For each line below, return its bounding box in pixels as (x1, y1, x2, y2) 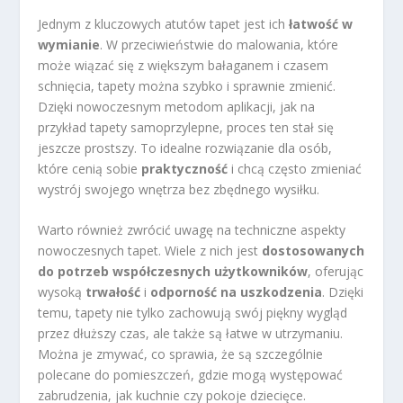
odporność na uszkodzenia (150, 283, 323, 301)
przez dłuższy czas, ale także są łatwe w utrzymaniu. (38, 325, 344, 343)
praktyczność (141, 159, 228, 177)
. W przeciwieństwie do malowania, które (100, 35, 339, 53)
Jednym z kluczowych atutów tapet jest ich (38, 14, 290, 32)
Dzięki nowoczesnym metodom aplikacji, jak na (38, 97, 316, 115)
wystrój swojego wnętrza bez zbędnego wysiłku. (38, 180, 320, 198)
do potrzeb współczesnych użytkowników (38, 263, 309, 281)
